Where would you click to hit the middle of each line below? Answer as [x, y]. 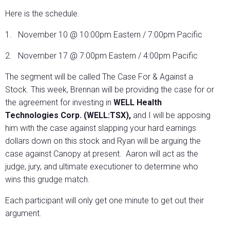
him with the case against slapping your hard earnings [101, 128]
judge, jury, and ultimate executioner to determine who [102, 167]
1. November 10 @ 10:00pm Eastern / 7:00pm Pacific [104, 35]
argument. [23, 214]
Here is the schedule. [42, 14]
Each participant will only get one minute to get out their [104, 201]
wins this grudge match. [47, 180]
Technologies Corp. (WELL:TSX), [69, 116]
